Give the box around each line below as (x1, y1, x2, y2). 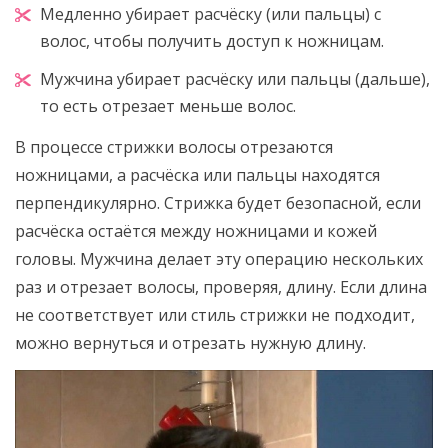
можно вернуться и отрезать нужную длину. (15, 332, 366, 355)
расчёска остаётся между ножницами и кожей (15, 220, 377, 243)
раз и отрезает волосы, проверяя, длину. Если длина (15, 276, 427, 299)
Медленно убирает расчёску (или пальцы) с (40, 3, 381, 26)
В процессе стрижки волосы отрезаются (15, 136, 333, 159)
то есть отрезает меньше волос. (40, 95, 296, 118)
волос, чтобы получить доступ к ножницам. (40, 30, 384, 53)
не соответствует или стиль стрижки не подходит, (15, 304, 415, 327)
